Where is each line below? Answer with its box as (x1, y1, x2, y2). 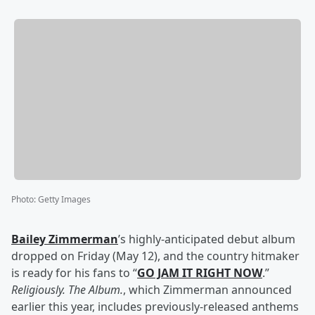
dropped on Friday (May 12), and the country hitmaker (11, 248, 300, 264)
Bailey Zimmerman (11, 231, 118, 247)
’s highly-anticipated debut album (118, 231, 295, 247)
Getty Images (38, 193, 91, 206)
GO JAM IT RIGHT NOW (137, 265, 262, 281)
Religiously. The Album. (11, 282, 123, 298)
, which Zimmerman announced (123, 282, 292, 298)
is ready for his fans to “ (11, 265, 137, 281)
